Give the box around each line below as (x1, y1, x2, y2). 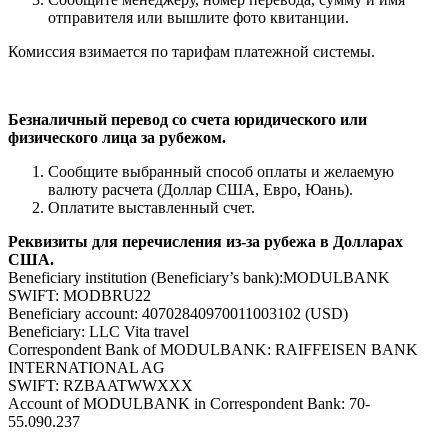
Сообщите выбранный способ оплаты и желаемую (48, 162, 394, 180)
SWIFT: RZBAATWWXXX (8, 376, 193, 394)
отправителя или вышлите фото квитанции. (48, 8, 349, 26)
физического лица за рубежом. (8, 128, 226, 146)
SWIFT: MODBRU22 (8, 286, 151, 304)
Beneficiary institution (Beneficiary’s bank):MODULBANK (8, 268, 390, 286)
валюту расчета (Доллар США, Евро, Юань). (48, 180, 353, 198)
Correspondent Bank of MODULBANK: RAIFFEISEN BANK (8, 340, 418, 358)
